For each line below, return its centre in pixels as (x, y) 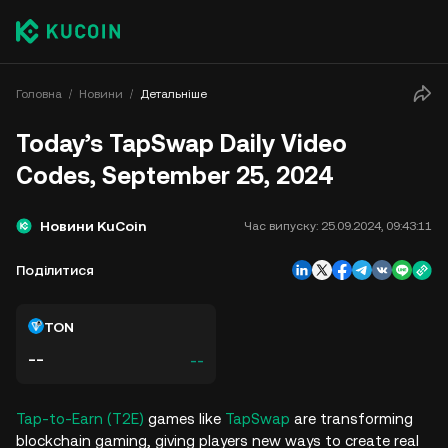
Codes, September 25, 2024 (174, 176)
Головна (39, 93)
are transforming (351, 418)
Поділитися (55, 270)
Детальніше (173, 93)
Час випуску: (281, 226)
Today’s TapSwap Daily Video (181, 144)
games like (184, 418)
